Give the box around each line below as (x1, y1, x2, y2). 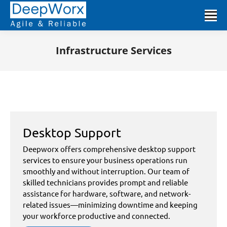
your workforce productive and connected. (23, 211, 170, 220)
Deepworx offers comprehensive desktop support (23, 144, 196, 154)
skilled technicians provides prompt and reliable (23, 177, 188, 187)
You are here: (113, 60, 155, 69)
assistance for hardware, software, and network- (23, 188, 191, 198)
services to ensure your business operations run (23, 155, 187, 165)
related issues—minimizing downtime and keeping (23, 200, 198, 209)
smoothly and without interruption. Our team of (23, 166, 190, 176)
